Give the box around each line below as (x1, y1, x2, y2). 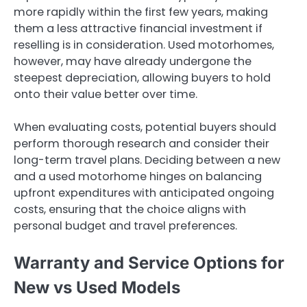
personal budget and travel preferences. (14, 218, 237, 234)
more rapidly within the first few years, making (14, 4, 268, 21)
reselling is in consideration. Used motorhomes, (14, 37, 274, 53)
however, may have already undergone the (14, 53, 251, 70)
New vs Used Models (14, 278, 180, 298)
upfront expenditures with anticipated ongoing (14, 185, 274, 201)
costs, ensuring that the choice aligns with (14, 201, 246, 218)
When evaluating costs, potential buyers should (14, 119, 276, 136)
